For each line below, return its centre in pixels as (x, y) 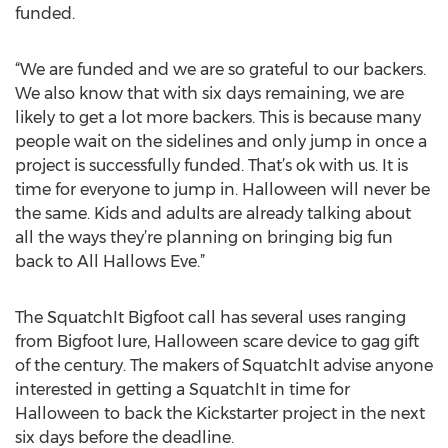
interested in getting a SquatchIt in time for (182, 389)
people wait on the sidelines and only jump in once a (221, 141)
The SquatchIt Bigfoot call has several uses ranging (210, 317)
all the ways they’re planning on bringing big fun (204, 237)
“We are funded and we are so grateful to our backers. (220, 69)
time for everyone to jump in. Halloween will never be (222, 189)
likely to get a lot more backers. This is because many (218, 117)
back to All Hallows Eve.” (110, 261)
